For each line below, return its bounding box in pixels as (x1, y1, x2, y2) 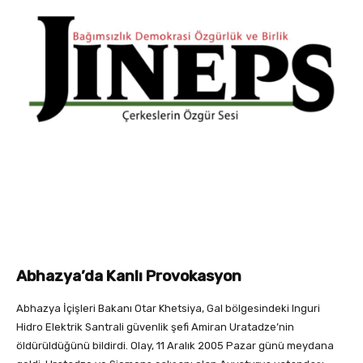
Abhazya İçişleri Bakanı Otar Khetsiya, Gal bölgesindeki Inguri (16, 302, 320, 315)
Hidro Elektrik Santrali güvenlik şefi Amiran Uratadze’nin (16, 321, 294, 334)
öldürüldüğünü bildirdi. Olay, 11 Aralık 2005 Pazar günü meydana (16, 340, 334, 352)
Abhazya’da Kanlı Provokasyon (16, 267, 245, 286)
